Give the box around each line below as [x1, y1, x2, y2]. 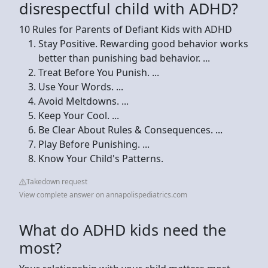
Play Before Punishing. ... [38, 137, 150, 151]
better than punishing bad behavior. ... [38, 51, 210, 65]
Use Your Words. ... [38, 80, 123, 93]
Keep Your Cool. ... [38, 108, 119, 122]
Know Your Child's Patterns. [38, 151, 163, 165]
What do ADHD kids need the [19, 219, 226, 240]
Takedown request [26, 176, 87, 187]
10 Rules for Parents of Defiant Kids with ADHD [19, 22, 232, 36]
